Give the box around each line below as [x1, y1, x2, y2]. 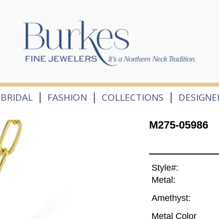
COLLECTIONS [102, 90, 164, 104]
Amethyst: [151, 193, 191, 203]
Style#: [151, 163, 178, 173]
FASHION [47, 90, 87, 104]
